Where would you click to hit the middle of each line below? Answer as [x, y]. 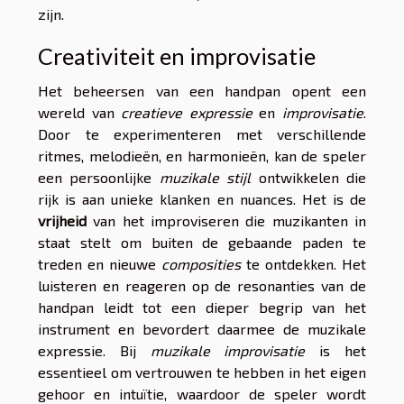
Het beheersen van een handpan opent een [202, 91]
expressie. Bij [94, 351]
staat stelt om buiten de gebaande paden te [202, 243]
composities [201, 264]
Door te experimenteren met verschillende [202, 134]
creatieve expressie [187, 113]
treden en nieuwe [100, 264]
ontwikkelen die [309, 178]
